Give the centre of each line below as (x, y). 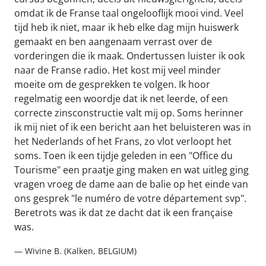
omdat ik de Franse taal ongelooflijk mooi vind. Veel (129, 13)
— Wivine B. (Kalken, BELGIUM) (75, 251)
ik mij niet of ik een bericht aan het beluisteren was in (133, 127)
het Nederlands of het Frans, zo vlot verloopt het (123, 141)
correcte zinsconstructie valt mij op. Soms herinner (129, 113)
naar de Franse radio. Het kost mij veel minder (118, 70)
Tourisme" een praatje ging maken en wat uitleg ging (132, 170)
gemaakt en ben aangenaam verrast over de (113, 42)
